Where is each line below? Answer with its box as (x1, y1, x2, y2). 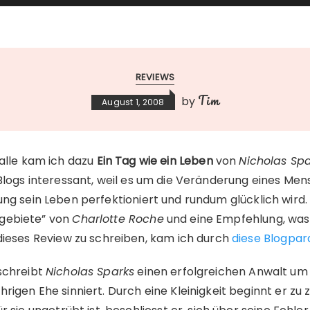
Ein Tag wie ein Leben (96, 153, 213, 169)
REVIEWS (135, 71, 175, 84)
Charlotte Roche (72, 211, 164, 227)
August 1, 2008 (102, 96, 165, 108)
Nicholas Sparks (45, 264, 135, 280)
